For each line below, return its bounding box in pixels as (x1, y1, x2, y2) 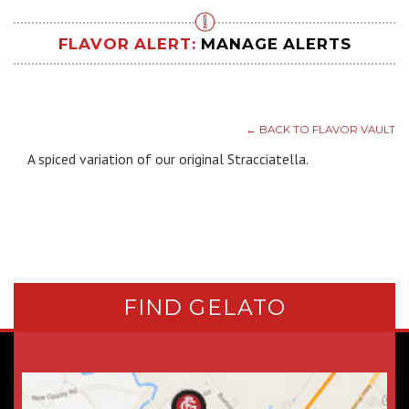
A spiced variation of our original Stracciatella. (27, 150, 309, 169)
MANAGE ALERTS (201, 34, 351, 53)
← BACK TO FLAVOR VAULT (246, 122, 395, 136)
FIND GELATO (122, 294, 287, 320)
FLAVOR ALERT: (58, 34, 202, 53)
